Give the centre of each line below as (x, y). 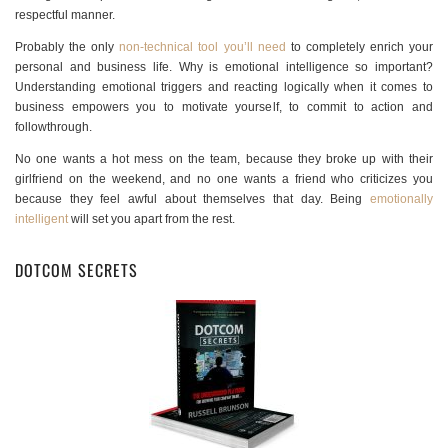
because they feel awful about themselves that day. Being (192, 199)
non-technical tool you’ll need (202, 47)
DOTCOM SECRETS (76, 270)
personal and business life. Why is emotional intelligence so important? (224, 67)
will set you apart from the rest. (151, 219)
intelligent (41, 219)
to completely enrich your (359, 47)
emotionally (401, 199)
